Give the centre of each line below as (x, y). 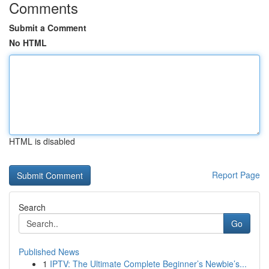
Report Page (236, 175)
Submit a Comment (48, 28)
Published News (49, 252)
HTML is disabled (42, 141)
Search (32, 207)
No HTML (28, 43)
